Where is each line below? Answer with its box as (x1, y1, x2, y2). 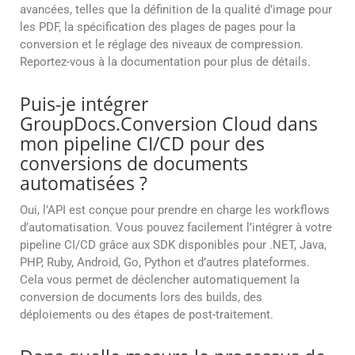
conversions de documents (20, 151, 248, 177)
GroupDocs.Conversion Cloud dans (20, 111, 318, 137)
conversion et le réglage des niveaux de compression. (20, 37, 303, 52)
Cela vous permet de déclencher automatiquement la (20, 273, 300, 288)
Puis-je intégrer (20, 91, 148, 117)
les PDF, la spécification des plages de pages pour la (20, 20, 296, 35)
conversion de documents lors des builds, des (20, 290, 262, 305)
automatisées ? (20, 170, 147, 197)
